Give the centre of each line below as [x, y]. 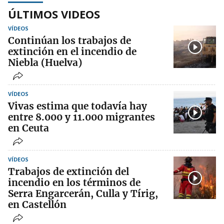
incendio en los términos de [74, 183]
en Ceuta [28, 128]
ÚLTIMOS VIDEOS [54, 14]
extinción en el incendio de [72, 52]
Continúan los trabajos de [69, 41]
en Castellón [37, 205]
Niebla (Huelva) [45, 63]
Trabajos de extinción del [68, 172]
